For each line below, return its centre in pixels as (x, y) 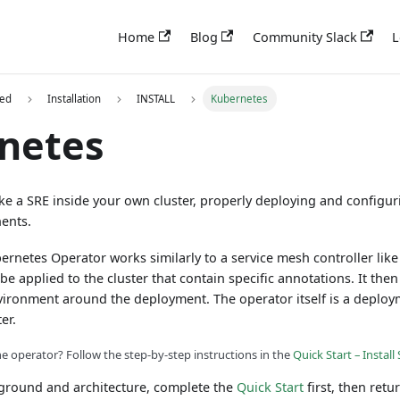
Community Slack (305, 37)
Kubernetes (240, 98)
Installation (75, 98)
